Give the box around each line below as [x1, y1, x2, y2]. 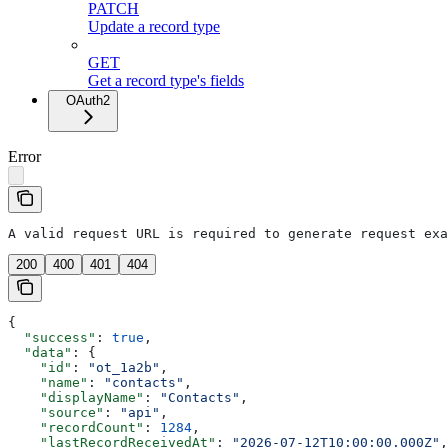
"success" [8, 330, 96, 346]
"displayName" [8, 390, 144, 406]
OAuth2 [66, 92, 110, 108]
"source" [8, 405, 104, 421]
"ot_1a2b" [88, 360, 160, 376]
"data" [8, 345, 72, 361]
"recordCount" [8, 420, 144, 436]
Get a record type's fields [88, 71, 244, 89]
